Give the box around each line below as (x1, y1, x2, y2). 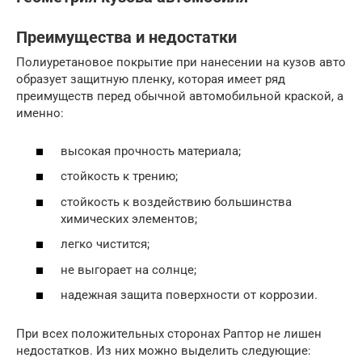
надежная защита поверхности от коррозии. (61, 288, 318, 302)
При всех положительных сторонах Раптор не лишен (16, 326, 322, 341)
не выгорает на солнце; (61, 262, 196, 277)
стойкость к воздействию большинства (61, 194, 292, 209)
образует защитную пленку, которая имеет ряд (16, 72, 285, 86)
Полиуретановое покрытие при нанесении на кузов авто (16, 55, 346, 69)
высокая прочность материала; (61, 143, 241, 158)
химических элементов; (61, 211, 197, 226)
